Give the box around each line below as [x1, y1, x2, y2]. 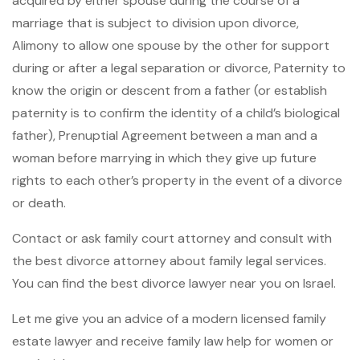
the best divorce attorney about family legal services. [12, 252, 326, 270]
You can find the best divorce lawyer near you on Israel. [12, 275, 336, 292]
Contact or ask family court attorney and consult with [12, 230, 332, 247]
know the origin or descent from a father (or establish [12, 82, 327, 100]
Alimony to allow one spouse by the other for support [12, 37, 329, 55]
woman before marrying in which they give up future [12, 149, 317, 167]
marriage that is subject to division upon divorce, [12, 14, 299, 32]
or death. [12, 194, 66, 212]
